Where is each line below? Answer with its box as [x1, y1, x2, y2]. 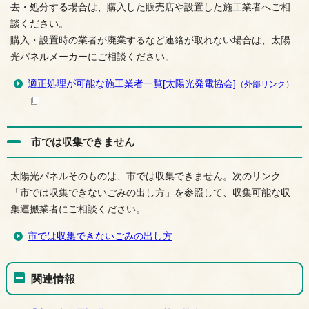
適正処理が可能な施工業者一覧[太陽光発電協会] [28, 78, 236, 89]
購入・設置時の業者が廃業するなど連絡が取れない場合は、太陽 [10, 34, 290, 46]
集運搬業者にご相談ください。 [10, 203, 146, 215]
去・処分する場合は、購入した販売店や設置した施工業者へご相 [10, 1, 290, 12]
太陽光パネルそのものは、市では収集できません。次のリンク [10, 170, 281, 181]
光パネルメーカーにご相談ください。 [10, 51, 175, 62]
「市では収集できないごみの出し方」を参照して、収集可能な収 [10, 187, 290, 198]
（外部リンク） [236, 79, 294, 89]
